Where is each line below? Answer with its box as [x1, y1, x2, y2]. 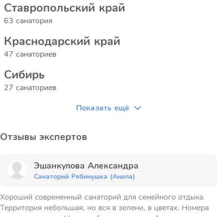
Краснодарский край [4, 33, 120, 49]
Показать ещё [76, 103, 130, 113]
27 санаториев [4, 82, 56, 93]
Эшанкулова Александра [40, 160, 139, 171]
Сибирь [4, 67, 45, 82]
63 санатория [4, 15, 52, 26]
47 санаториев [4, 49, 56, 60]
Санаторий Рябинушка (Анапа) [34, 172, 135, 181]
